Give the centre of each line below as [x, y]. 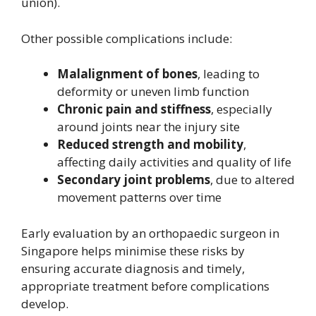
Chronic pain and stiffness [134, 109]
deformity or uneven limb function [153, 91]
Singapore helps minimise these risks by [133, 250]
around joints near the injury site [148, 127]
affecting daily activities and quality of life [174, 162]
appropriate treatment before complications [145, 286]
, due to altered [253, 180]
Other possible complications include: [127, 38]
